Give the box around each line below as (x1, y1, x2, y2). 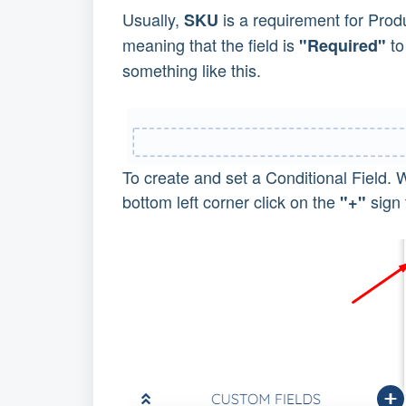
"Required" (299, 34, 386, 58)
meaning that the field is (122, 33, 299, 57)
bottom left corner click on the (122, 188, 340, 213)
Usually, (122, 7, 184, 32)
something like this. (122, 58, 261, 82)
